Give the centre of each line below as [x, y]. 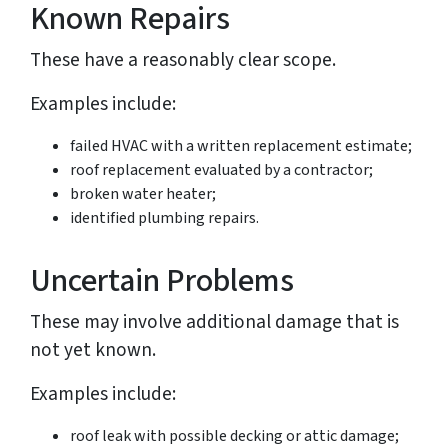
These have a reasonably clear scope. [183, 60]
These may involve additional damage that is [214, 322]
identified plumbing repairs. [164, 218]
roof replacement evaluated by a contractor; [221, 170]
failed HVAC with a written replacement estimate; [241, 146]
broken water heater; [143, 194]
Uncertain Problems [162, 281]
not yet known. [93, 350]
